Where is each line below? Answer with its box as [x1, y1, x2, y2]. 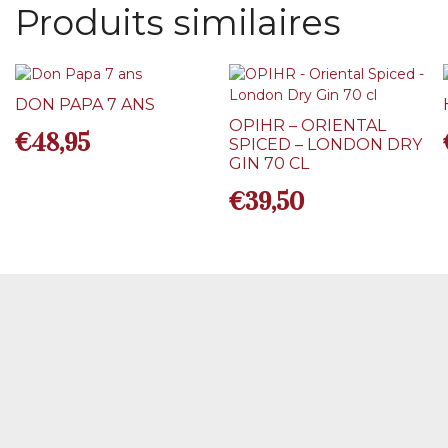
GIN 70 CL [229, 154, 310, 174]
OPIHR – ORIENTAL [229, 116, 387, 136]
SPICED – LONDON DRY [229, 135, 423, 155]
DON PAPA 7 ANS [15, 95, 156, 115]
